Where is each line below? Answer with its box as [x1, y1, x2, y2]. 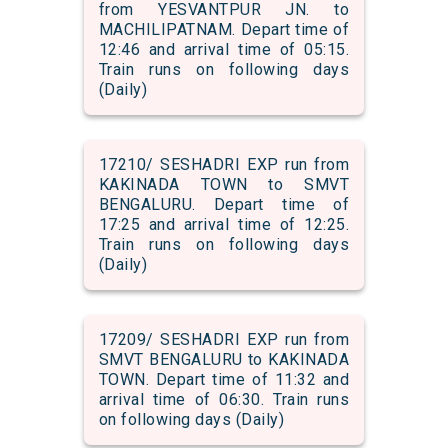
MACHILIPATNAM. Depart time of [98, 20, 350, 40]
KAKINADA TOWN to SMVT [98, 175, 350, 195]
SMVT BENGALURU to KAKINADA [98, 350, 350, 370]
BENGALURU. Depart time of [98, 195, 350, 215]
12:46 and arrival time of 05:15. [98, 40, 350, 60]
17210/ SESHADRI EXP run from [98, 155, 350, 175]
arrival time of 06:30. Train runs [98, 390, 350, 410]
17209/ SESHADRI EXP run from [98, 330, 350, 350]
